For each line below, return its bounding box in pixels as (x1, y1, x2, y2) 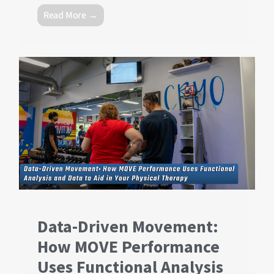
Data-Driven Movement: (37, 215, 219, 238)
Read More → (43, 9, 98, 23)
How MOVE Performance (37, 235, 220, 258)
